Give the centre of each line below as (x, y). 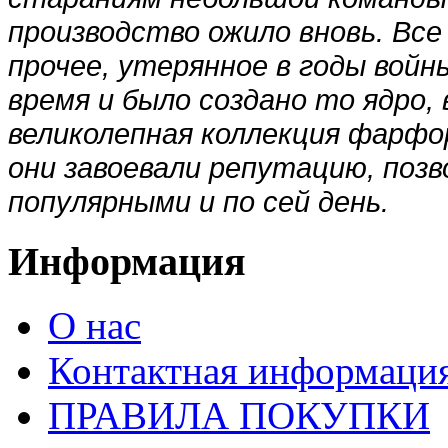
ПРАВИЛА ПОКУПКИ (239, 416)
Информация (127, 261)
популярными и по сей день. (206, 201)
